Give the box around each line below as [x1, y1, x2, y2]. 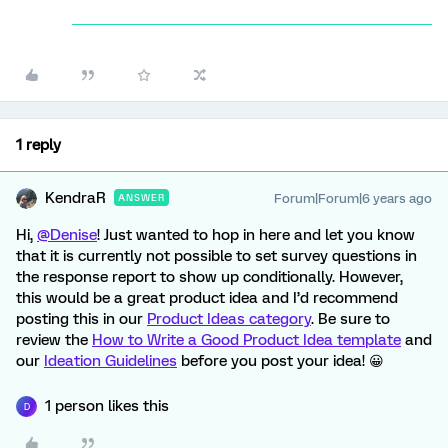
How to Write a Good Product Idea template [92, 331, 401, 349]
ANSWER [118, 192, 165, 203]
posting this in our [16, 310, 147, 328]
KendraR [45, 189, 106, 207]
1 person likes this [45, 397, 169, 415]
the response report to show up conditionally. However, [16, 268, 403, 286]
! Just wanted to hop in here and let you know [97, 226, 415, 244]
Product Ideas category [147, 310, 311, 328]
